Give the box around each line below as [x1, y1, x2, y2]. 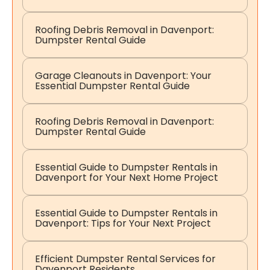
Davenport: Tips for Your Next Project [35, 216, 211, 231]
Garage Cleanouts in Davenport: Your [35, 69, 212, 83]
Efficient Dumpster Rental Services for [35, 252, 216, 266]
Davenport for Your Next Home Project [35, 171, 218, 185]
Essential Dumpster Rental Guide [35, 79, 190, 93]
